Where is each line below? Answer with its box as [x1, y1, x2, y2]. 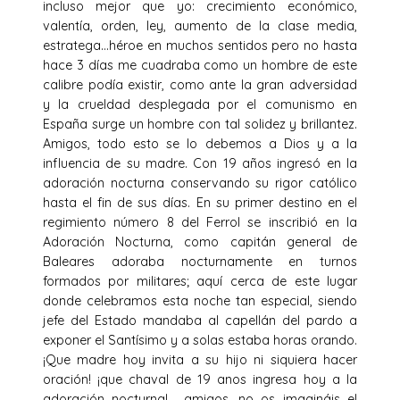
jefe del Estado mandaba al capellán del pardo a [43, 312, 357, 329]
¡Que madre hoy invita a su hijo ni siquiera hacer [43, 351, 357, 368]
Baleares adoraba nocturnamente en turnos [43, 253, 357, 270]
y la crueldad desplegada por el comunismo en [43, 96, 357, 112]
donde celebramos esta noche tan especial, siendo [43, 292, 357, 309]
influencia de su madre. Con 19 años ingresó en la [43, 154, 357, 171]
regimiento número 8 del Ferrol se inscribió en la [43, 213, 357, 230]
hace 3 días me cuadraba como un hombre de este [43, 56, 357, 73]
